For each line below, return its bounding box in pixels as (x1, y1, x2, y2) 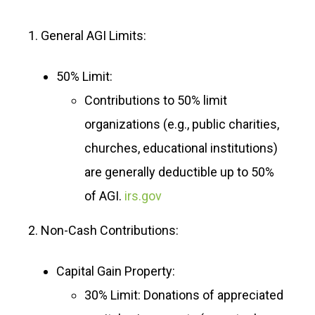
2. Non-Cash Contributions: (28, 223, 179, 238)
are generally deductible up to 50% (84, 165, 274, 179)
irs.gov (124, 188, 162, 203)
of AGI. (84, 188, 124, 203)
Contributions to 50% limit (84, 93, 227, 108)
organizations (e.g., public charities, (84, 117, 279, 131)
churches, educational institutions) (84, 141, 278, 155)
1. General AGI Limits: (28, 28, 146, 43)
